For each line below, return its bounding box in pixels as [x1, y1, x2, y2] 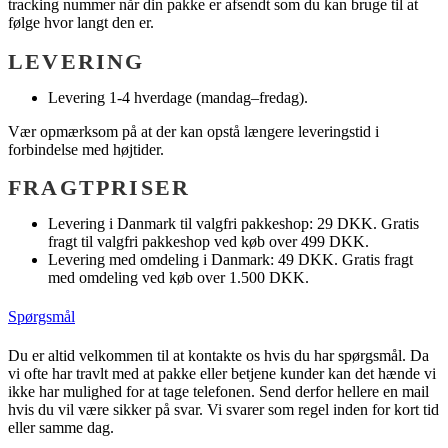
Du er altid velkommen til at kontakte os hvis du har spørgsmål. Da [8, 347, 429, 365]
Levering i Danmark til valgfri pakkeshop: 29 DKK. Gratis [48, 214, 419, 232]
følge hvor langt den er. [8, 14, 154, 32]
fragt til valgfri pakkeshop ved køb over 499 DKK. [48, 232, 369, 250]
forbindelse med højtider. [8, 140, 164, 158]
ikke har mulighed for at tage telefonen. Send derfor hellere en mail [8, 383, 429, 401]
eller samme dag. [8, 419, 114, 437]
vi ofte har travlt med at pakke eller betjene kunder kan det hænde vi [8, 365, 436, 383]
